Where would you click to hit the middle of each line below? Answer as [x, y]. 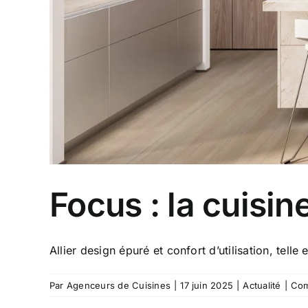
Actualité [262, 285]
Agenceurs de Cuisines [119, 285]
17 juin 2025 [207, 285]
